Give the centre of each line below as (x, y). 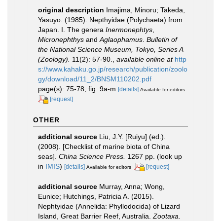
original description (71, 10)
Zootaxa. (167, 216)
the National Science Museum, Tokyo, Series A (110, 49)
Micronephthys (61, 39)
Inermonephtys (129, 29)
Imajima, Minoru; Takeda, (146, 10)
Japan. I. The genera (72, 29)
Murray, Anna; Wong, (132, 186)
